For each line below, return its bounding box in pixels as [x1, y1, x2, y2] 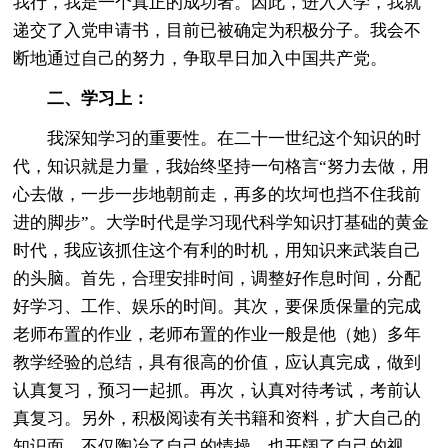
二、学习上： [47, 88, 150, 108]
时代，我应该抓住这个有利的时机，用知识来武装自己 [13, 240, 422, 260]
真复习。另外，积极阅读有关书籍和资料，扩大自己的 [13, 408, 422, 428]
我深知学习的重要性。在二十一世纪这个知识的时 [13, 128, 422, 148]
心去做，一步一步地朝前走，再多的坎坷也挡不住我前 [13, 184, 422, 204]
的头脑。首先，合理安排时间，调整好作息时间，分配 [13, 268, 422, 288]
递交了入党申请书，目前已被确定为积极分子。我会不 [13, 20, 422, 40]
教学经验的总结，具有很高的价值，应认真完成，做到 [13, 352, 422, 372]
